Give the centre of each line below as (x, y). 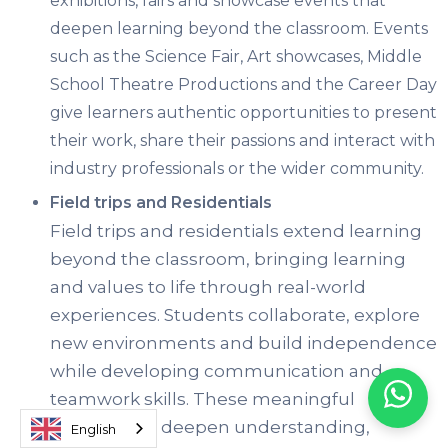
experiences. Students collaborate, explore (235, 315)
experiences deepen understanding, (210, 427)
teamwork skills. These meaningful (202, 399)
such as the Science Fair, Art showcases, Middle (236, 57)
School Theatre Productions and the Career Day (243, 85)
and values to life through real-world (208, 287)
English (93, 428)
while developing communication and (216, 371)
